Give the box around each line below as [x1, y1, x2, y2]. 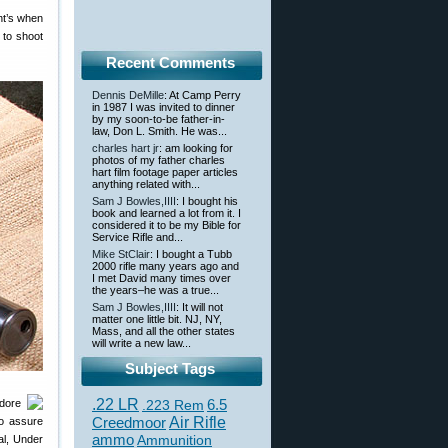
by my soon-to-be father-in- [92, 113, 225, 125]
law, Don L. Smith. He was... [92, 125, 227, 137]
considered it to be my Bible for [92, 219, 241, 231]
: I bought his [176, 195, 238, 207]
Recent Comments [105, 54, 235, 71]
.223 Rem [142, 397, 204, 413]
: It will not [176, 301, 223, 313]
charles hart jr [92, 142, 159, 154]
